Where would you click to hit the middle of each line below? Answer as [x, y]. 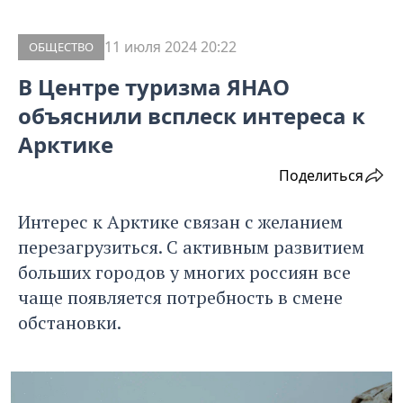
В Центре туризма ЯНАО [154, 87]
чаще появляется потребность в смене [180, 298]
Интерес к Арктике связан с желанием [180, 222]
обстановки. [70, 323]
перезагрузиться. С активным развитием [191, 247]
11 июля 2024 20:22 [170, 47]
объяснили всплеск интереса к [192, 116]
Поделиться [321, 176]
